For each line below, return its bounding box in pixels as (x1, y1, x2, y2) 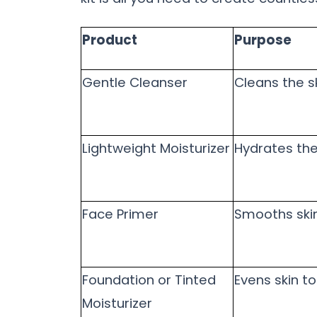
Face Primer (82, 205, 158, 224)
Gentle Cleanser (82, 74, 188, 92)
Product (82, 31, 137, 50)
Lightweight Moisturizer (82, 139, 230, 158)
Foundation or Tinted (82, 271, 216, 289)
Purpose (234, 31, 292, 50)
